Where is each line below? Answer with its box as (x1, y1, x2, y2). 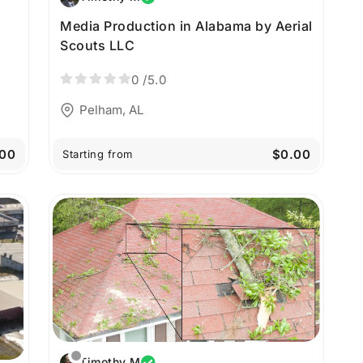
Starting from (62, 147, 133, 161)
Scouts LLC (60, 36, 135, 53)
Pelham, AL (79, 102, 143, 118)
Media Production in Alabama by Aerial (60, 17, 313, 34)
